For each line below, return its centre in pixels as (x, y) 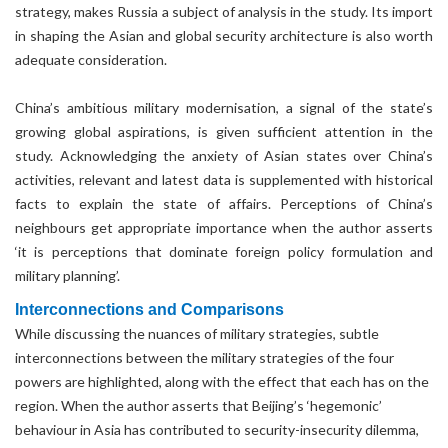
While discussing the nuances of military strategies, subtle (197, 333)
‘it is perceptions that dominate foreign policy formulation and (224, 251)
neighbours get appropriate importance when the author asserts (224, 227)
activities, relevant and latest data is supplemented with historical (224, 179)
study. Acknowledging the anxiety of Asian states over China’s (224, 155)
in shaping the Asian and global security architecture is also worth (224, 35)
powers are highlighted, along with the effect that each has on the (222, 381)
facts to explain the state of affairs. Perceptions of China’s (224, 203)
